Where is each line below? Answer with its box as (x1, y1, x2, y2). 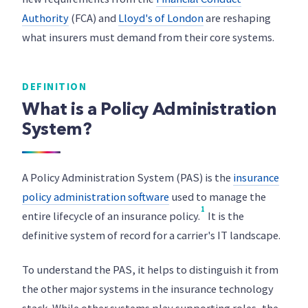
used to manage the (169, 190, 266, 204)
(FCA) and (69, 11, 118, 25)
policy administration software (22, 190, 169, 204)
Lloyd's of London (118, 11, 203, 25)
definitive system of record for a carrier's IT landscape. (22, 228, 280, 243)
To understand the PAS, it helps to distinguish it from (22, 263, 278, 277)
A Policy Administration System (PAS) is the (22, 170, 233, 185)
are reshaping (203, 11, 271, 25)
